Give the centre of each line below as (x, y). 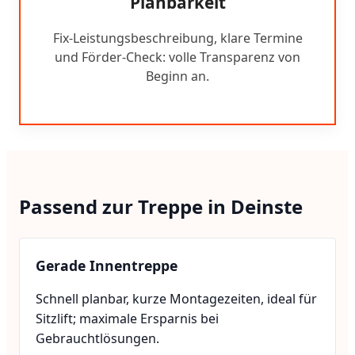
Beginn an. (177, 76)
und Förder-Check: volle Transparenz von (177, 57)
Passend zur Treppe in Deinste (161, 206)
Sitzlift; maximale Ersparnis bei (127, 318)
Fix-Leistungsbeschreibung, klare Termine (177, 38)
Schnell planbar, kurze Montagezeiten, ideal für (176, 298)
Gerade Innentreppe (107, 265)
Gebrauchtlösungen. (97, 338)
